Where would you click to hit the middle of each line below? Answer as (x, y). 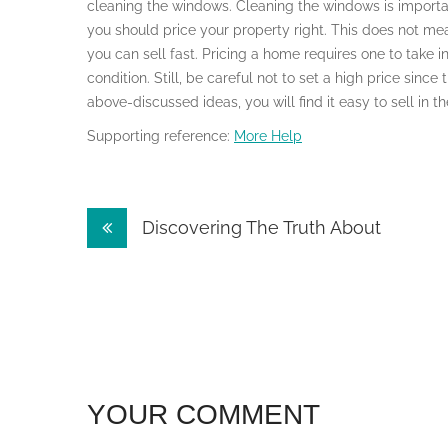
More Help (268, 136)
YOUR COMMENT (203, 414)
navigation (164, 267)
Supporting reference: (160, 136)
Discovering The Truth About (259, 227)
